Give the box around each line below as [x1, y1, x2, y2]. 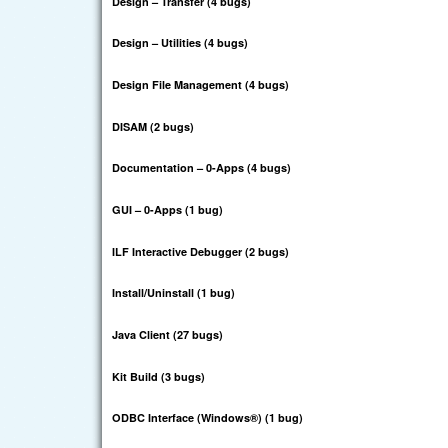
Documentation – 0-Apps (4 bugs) [112, 160, 291, 176]
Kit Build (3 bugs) [112, 368, 205, 384]
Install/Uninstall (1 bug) [112, 285, 235, 301]
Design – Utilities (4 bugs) [112, 35, 248, 51]
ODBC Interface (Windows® [112, 410, 258, 426]
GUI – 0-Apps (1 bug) [112, 201, 223, 217]
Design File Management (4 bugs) [112, 77, 289, 93]
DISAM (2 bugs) [112, 118, 194, 134]
